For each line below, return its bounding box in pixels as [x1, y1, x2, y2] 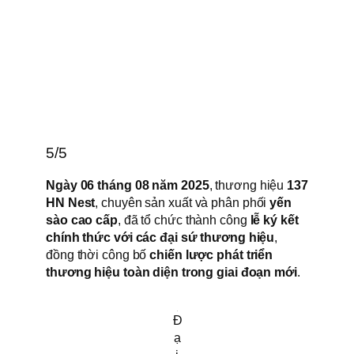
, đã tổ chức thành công [117, 213, 250, 228]
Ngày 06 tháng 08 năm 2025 [46, 178, 209, 193]
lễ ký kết [250, 213, 299, 228]
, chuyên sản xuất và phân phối [95, 195, 270, 210]
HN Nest [46, 195, 96, 210]
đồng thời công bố [46, 247, 150, 262]
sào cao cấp [46, 213, 118, 228]
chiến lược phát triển [149, 247, 273, 262]
